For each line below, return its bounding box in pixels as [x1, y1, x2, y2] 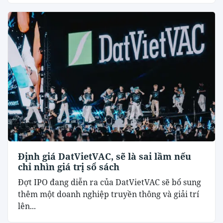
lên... [18, 201, 36, 212]
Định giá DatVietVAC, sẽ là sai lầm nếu [18, 150, 191, 163]
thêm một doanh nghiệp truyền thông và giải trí [18, 189, 199, 200]
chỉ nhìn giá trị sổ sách [18, 161, 119, 173]
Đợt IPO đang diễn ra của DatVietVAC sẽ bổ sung [18, 177, 201, 188]
